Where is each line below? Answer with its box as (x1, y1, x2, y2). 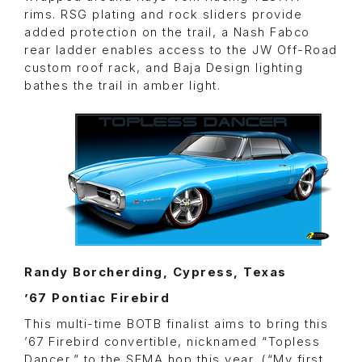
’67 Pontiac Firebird (24, 291, 170, 306)
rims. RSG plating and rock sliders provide (24, 7, 302, 23)
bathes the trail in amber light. (24, 78, 221, 94)
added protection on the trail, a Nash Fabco (24, 25, 310, 40)
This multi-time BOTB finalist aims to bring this (24, 317, 328, 332)
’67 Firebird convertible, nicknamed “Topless (24, 335, 320, 350)
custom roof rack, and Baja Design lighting (24, 61, 303, 76)
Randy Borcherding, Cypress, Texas (24, 265, 287, 280)
